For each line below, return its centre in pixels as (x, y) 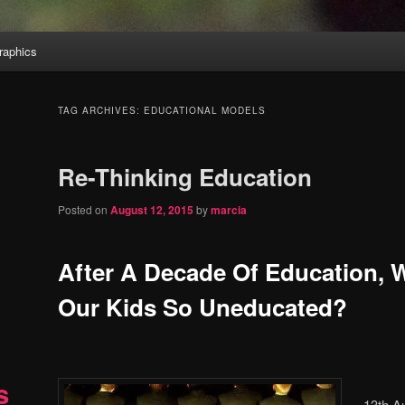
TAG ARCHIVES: (101, 111)
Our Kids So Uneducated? (202, 306)
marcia (229, 210)
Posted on (84, 210)
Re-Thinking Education (185, 177)
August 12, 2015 (152, 210)
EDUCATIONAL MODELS (205, 111)
